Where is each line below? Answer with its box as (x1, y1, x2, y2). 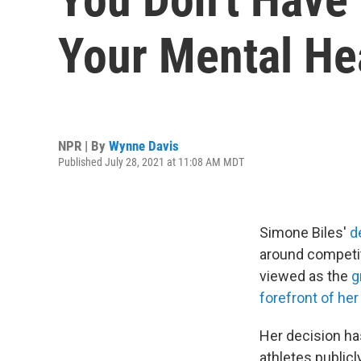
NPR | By (58, 137, 109, 154)
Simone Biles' (259, 224, 350, 241)
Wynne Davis (109, 137, 179, 154)
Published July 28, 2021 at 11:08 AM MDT (58, 155, 244, 168)
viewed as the (259, 268, 348, 284)
